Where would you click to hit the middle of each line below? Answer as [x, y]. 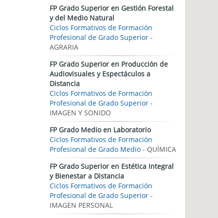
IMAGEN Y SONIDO [80, 113]
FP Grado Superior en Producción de [109, 64]
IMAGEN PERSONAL [81, 205]
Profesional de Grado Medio [95, 149]
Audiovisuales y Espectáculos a [100, 74]
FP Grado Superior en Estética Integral [112, 166]
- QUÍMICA [158, 149]
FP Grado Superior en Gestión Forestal [112, 8]
